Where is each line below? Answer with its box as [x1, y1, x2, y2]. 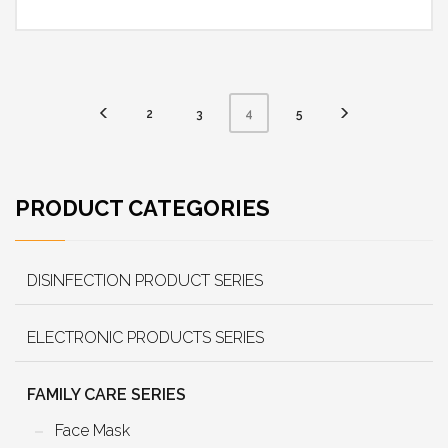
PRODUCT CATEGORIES [15, 194, 270, 221]
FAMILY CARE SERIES [27, 384, 186, 404]
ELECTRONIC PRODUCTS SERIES [27, 327, 264, 347]
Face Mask [55, 420, 130, 440]
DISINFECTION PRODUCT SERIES [27, 270, 263, 290]
